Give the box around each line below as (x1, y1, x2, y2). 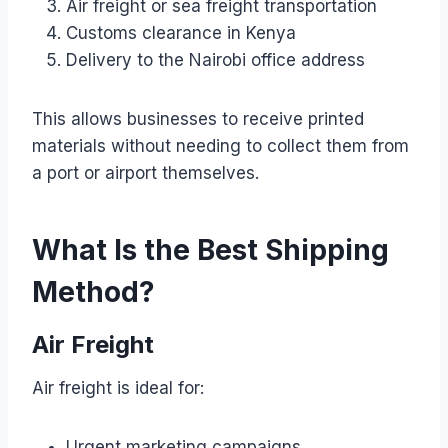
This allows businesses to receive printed (32, 108, 364, 129)
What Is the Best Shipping (32, 232, 389, 267)
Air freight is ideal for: (32, 377, 204, 398)
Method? (32, 274, 155, 309)
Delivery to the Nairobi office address (66, 49, 365, 70)
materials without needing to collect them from (32, 135, 409, 156)
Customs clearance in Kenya (66, 22, 296, 43)
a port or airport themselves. (32, 162, 259, 183)
